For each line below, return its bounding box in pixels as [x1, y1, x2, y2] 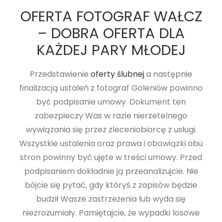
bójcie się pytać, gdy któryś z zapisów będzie [25, 179, 197, 191]
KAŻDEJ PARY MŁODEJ [36, 40, 186, 60]
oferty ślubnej [91, 68, 144, 80]
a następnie [144, 68, 192, 80]
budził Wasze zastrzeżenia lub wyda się [36, 193, 186, 205]
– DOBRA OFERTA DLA [37, 23, 185, 43]
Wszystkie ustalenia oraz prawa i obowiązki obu [19, 137, 203, 149]
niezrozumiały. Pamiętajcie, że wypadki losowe [22, 207, 200, 219]
